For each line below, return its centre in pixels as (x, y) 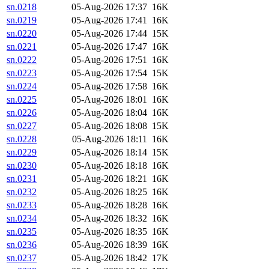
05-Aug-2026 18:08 (109, 126)
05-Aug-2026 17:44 (109, 34)
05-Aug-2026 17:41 (109, 20)
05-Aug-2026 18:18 (109, 166)
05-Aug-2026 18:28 (109, 205)
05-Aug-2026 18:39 (109, 245)
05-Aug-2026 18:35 (109, 232)
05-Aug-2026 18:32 (109, 219)
